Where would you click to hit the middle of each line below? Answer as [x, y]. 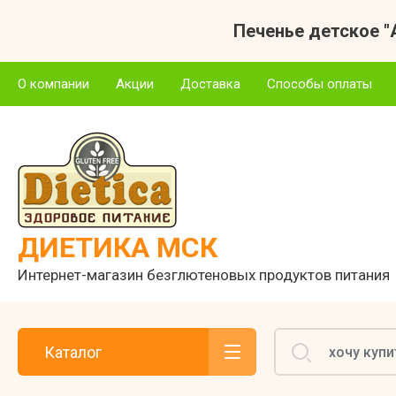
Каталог [73, 352]
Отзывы [42, 111]
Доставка [210, 84]
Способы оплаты [320, 84]
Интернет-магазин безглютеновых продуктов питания [204, 275]
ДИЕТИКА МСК [118, 247]
